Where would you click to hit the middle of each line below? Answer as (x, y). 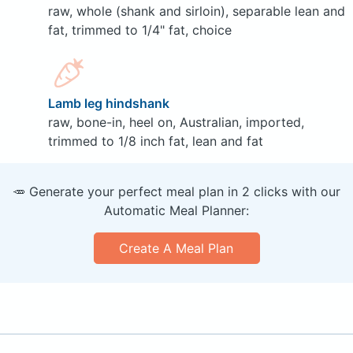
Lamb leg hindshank (108, 104)
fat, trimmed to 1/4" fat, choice (139, 30)
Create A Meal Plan (176, 249)
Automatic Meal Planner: (176, 211)
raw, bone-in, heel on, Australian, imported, (176, 123)
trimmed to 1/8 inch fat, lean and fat (155, 141)
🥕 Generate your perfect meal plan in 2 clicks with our (176, 192)
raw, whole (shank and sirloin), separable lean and (196, 11)
